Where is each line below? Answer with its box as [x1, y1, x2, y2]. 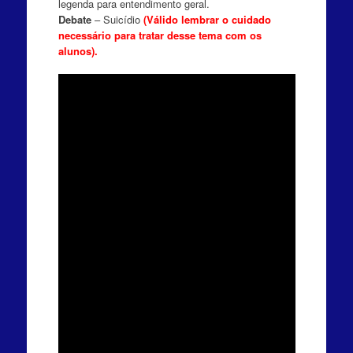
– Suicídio [91, 11, 143, 27]
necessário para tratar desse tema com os [58, 27, 262, 43]
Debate [58, 11, 91, 27]
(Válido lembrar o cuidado [143, 11, 271, 27]
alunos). [58, 43, 98, 58]
